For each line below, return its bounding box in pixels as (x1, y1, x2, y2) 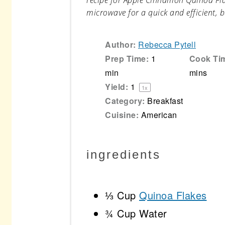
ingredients (86, 148, 161, 162)
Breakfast (147, 95, 183, 106)
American (141, 109, 177, 121)
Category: (105, 95, 145, 106)
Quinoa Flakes (139, 188, 207, 203)
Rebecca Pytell (138, 39, 196, 50)
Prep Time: (105, 53, 149, 64)
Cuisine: (105, 109, 139, 121)
